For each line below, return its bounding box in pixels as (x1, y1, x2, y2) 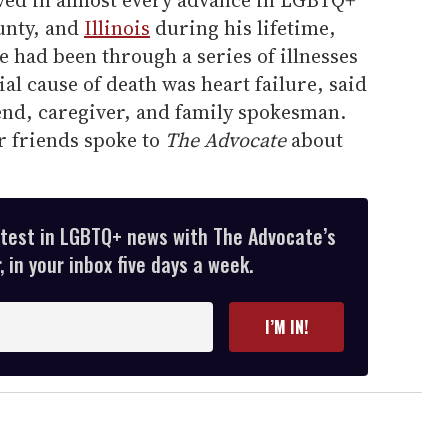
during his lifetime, (150, 14, 336, 43)
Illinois (84, 14, 150, 43)
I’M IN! (265, 315, 308, 340)
